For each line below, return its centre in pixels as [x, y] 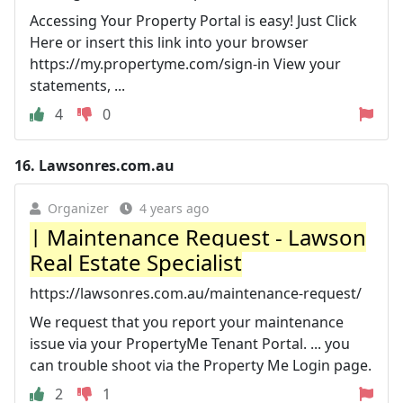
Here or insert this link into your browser [169, 42]
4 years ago [174, 208]
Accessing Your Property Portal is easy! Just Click [193, 20]
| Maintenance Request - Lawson [198, 237]
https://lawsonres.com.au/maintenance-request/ [196, 293]
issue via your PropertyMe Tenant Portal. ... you [190, 343]
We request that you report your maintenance [187, 322]
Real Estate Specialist [136, 262]
